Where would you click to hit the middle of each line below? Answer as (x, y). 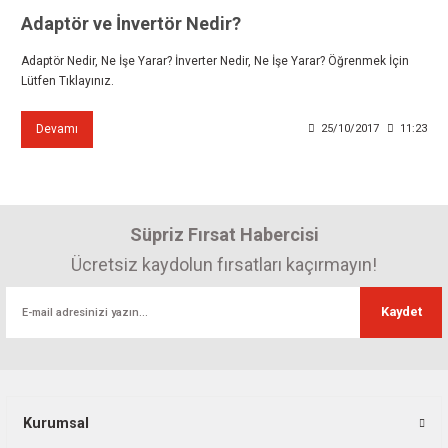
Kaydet (401, 312)
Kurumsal (56, 423)
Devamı (57, 128)
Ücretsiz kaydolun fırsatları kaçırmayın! (224, 264)
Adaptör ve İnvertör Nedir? (131, 23)
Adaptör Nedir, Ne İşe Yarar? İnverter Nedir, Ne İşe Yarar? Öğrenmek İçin (215, 60)
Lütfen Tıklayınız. (67, 80)
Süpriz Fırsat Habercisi (224, 234)
